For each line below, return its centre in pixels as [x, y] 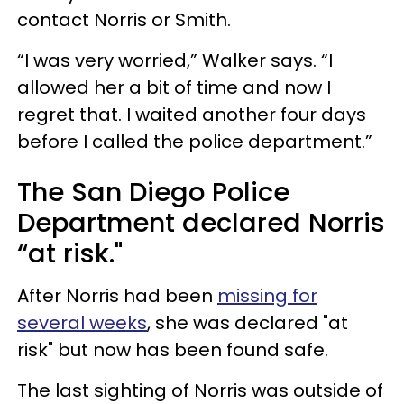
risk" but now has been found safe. [175, 349]
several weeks [82, 322]
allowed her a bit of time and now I [174, 87]
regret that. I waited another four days [192, 114]
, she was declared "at [248, 322]
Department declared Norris [201, 222]
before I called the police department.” [195, 141]
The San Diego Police [153, 192]
